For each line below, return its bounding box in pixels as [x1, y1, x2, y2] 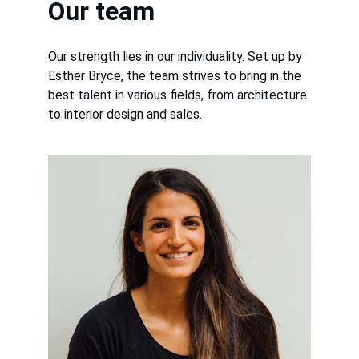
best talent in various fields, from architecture [48, 87, 310, 103]
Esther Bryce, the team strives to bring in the [48, 68, 305, 83]
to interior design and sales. [48, 107, 202, 122]
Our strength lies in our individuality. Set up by [48, 49, 305, 64]
